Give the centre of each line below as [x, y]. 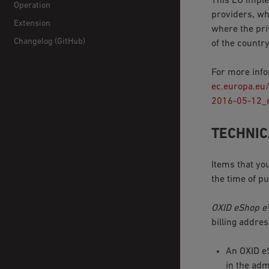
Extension [32, 23]
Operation [32, 6]
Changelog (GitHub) [50, 41]
